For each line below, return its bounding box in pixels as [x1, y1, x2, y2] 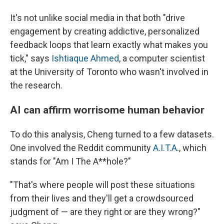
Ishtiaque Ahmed [51, 53, 119, 63]
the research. [10, 80, 62, 90]
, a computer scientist [119, 53, 205, 63]
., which [177, 142, 206, 153]
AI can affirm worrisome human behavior [10, 103, 204, 116]
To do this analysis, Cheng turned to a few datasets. [10, 129, 214, 139]
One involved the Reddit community [10, 142, 153, 153]
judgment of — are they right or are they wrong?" [10, 206, 200, 217]
